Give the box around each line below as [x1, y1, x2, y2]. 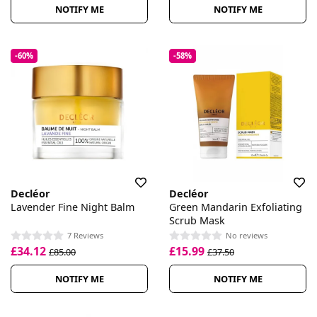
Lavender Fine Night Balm [11, 200, 134, 214]
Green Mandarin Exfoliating [169, 200, 302, 214]
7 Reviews [67, 229, 103, 241]
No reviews [226, 229, 267, 241]
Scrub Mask [169, 213, 225, 227]
